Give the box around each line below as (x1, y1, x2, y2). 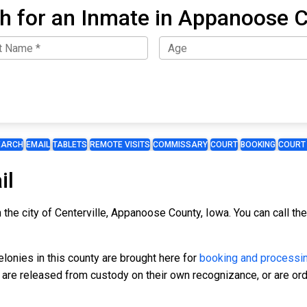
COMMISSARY (153, 140, 208, 150)
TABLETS (53, 140, 87, 150)
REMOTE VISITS (90, 140, 150, 150)
